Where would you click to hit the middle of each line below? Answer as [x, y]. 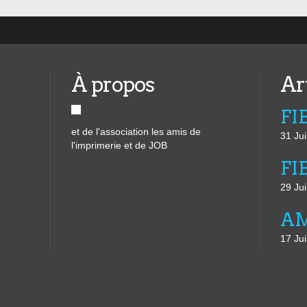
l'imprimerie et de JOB [119, 145]
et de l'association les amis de [136, 132]
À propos [113, 84]
